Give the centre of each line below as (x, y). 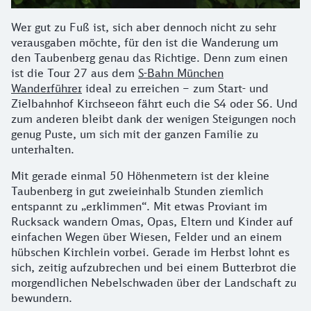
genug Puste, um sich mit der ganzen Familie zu (135, 134)
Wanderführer (47, 88)
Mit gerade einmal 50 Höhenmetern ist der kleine (140, 175)
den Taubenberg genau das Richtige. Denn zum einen (149, 57)
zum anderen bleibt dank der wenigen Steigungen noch (153, 118)
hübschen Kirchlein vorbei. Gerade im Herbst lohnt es (150, 252)
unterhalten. (44, 149)
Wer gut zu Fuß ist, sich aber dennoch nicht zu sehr (144, 27)
